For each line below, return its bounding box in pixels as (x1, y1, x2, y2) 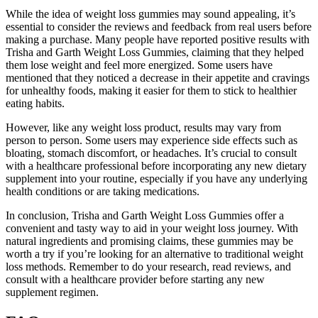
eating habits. (6, 97, 65, 110)
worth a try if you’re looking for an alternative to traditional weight (6, 248, 303, 261)
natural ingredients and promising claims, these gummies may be (6, 235, 293, 248)
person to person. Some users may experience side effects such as (6, 134, 297, 147)
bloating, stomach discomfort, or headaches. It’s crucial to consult (6, 147, 297, 160)
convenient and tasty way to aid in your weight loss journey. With (6, 222, 298, 235)
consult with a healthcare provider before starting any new (6, 273, 265, 286)
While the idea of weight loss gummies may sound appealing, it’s (6, 8, 295, 21)
